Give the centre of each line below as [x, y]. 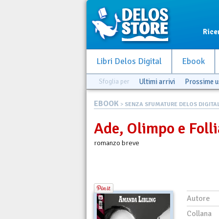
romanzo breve [117, 143]
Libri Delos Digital [129, 61]
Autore [198, 198]
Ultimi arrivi [157, 82]
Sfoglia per [114, 81]
